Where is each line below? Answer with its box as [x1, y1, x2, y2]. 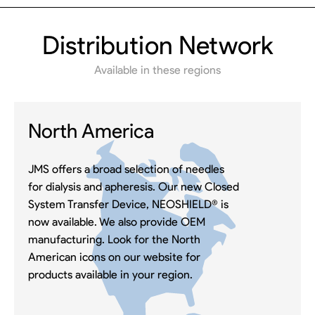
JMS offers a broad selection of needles [28, 162, 224, 176]
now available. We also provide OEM [28, 214, 205, 229]
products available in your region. [28, 267, 193, 281]
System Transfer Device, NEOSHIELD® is [28, 197, 229, 211]
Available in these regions [94, 63, 221, 77]
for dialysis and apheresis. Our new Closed [28, 179, 239, 193]
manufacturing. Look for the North [28, 232, 200, 246]
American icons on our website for [28, 250, 200, 264]
